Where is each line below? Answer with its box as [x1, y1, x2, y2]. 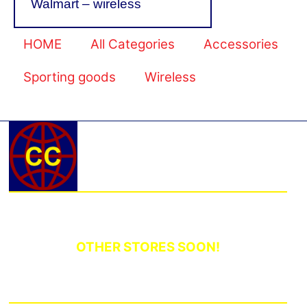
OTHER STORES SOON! [76, 239, 221, 256]
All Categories [90, 36, 175, 53]
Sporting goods [23, 69, 116, 85]
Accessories [204, 36, 279, 53]
